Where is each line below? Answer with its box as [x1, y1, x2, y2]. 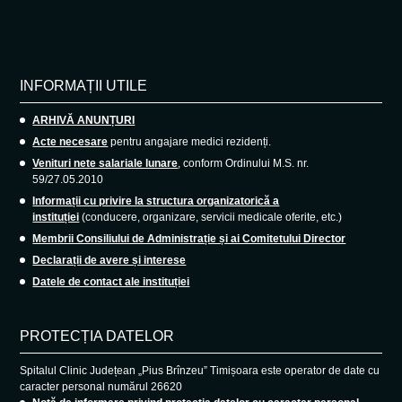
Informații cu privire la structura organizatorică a [32, 194, 280, 207]
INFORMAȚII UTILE [20, 77, 148, 93]
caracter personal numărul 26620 [20, 380, 183, 393]
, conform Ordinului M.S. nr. [178, 156, 310, 170]
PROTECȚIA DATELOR [20, 328, 175, 344]
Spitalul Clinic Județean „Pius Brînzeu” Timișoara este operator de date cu [20, 363, 380, 377]
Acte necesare [32, 135, 109, 148]
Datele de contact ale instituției [32, 275, 190, 288]
